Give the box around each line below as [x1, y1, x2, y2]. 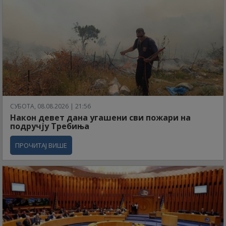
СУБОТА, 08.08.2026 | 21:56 [10, 102, 91, 111]
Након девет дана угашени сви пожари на [10, 112, 191, 124]
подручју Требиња [10, 121, 89, 132]
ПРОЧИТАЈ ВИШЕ [15, 141, 67, 150]
